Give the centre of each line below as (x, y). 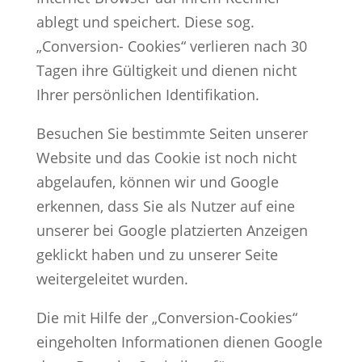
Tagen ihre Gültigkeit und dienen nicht (166, 70)
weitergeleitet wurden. (112, 278)
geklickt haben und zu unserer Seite (157, 254)
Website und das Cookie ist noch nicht (166, 157)
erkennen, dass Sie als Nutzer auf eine (165, 206)
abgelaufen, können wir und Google (157, 181)
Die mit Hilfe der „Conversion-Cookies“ (166, 317)
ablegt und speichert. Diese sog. (145, 21)
